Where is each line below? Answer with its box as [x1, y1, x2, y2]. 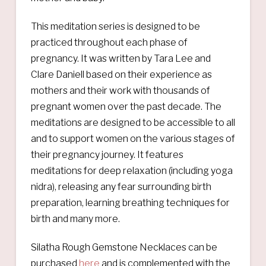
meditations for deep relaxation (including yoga [30, 164, 233, 176]
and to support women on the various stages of [30, 132, 235, 144]
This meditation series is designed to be [30, 20, 200, 32]
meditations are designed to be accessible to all [30, 116, 235, 128]
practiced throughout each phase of [30, 36, 188, 48]
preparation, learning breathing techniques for [30, 197, 230, 208]
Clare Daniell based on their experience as [30, 68, 212, 80]
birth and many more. [30, 213, 120, 224]
